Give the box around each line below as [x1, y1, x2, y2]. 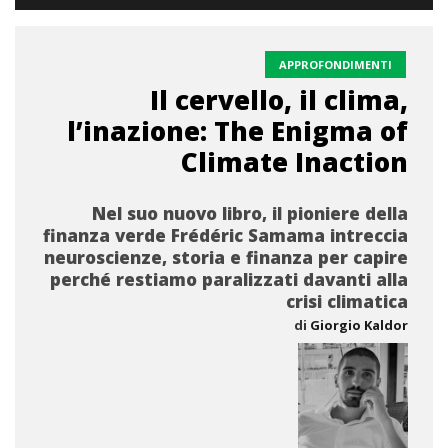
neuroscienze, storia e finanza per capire [44, 246, 408, 269]
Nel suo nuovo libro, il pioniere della [92, 202, 408, 225]
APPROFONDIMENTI [279, 57, 392, 72]
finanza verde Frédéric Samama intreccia [43, 224, 408, 247]
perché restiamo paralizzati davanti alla [50, 268, 408, 291]
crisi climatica [286, 290, 408, 313]
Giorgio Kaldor [310, 316, 408, 334]
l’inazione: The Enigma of [67, 113, 408, 149]
